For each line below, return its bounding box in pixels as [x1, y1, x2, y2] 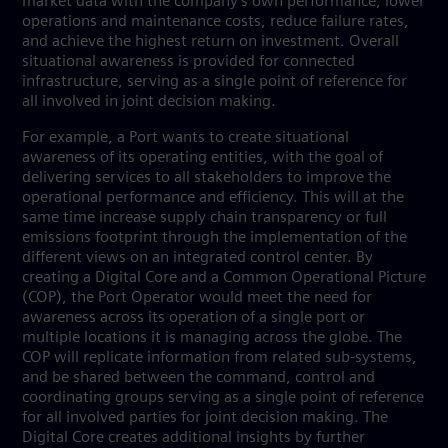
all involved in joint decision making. [22, 94, 280, 110]
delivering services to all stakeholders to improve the [22, 170, 391, 186]
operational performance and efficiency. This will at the [22, 190, 404, 206]
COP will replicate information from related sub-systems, [22, 350, 417, 366]
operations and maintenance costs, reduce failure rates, [22, 14, 409, 30]
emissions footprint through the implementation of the [22, 230, 407, 246]
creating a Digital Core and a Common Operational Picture [22, 270, 426, 286]
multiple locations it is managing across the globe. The [22, 330, 402, 346]
